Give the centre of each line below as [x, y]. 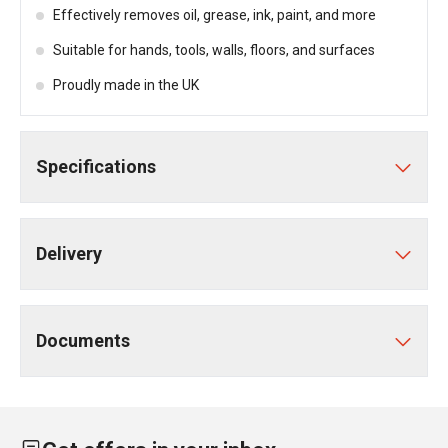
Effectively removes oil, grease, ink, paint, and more [214, 15]
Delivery [69, 253]
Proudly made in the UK [126, 85]
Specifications [96, 166]
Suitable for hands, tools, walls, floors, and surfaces [214, 50]
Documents [83, 340]
